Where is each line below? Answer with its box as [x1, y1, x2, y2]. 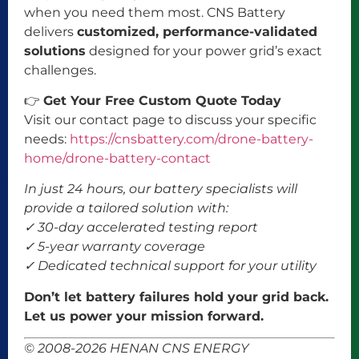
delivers [24, 23, 77, 39]
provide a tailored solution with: [24, 200, 228, 216]
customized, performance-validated [77, 23, 317, 39]
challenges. [24, 62, 96, 78]
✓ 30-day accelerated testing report [24, 220, 258, 236]
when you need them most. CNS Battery [24, 4, 285, 20]
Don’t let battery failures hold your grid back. [24, 288, 329, 305]
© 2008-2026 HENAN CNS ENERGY [24, 341, 248, 357]
